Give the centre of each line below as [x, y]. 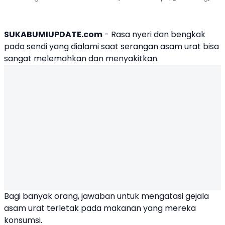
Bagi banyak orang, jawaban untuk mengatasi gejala [106, 196]
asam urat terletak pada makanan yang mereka [100, 208]
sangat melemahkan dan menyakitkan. [81, 58]
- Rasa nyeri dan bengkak [154, 34]
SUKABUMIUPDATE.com [53, 34]
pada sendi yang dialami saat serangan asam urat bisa [111, 46]
